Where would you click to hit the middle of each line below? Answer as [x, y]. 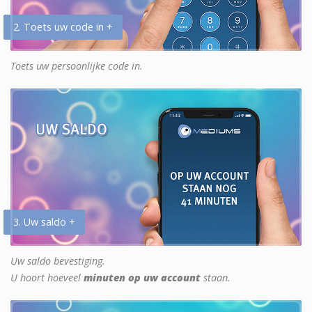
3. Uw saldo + [44, 221]
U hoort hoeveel [47, 277]
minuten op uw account [142, 277]
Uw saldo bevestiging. [58, 260]
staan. [216, 277]
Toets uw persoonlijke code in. [77, 65]
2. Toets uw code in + [63, 26]
